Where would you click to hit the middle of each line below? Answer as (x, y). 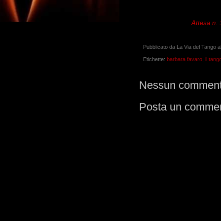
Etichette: (155, 59)
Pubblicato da (160, 47)
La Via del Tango (196, 47)
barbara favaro (184, 59)
